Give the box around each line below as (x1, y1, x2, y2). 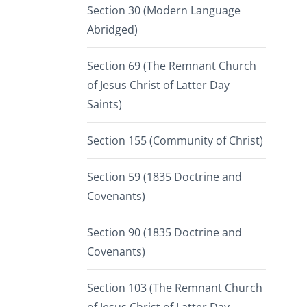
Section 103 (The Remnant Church (87, 280, 262, 296)
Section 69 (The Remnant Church (87, 58, 256, 74)
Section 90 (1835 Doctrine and (87, 225, 242, 241)
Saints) (87, 97, 122, 112)
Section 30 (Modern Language (87, 3, 241, 19)
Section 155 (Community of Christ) (87, 133, 263, 149)
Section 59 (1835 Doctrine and (87, 169, 242, 185)
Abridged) (87, 22, 138, 38)
